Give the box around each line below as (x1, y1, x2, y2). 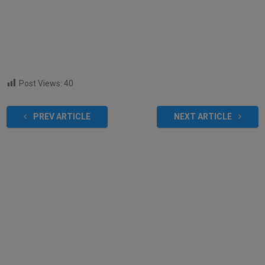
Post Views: (18, 78, 62, 88)
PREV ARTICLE (31, 111, 91, 121)
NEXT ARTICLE (174, 111, 234, 121)
